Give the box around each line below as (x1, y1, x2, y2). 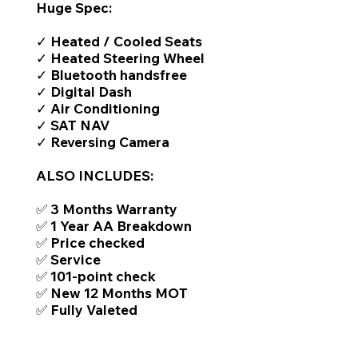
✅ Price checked (36, 234, 145, 251)
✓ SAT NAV (36, 117, 109, 133)
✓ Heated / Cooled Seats (36, 33, 202, 50)
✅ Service (36, 251, 101, 268)
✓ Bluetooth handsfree (36, 66, 187, 83)
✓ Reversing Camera (36, 133, 169, 150)
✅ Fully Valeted (36, 301, 137, 318)
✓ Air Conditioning (36, 100, 160, 117)
